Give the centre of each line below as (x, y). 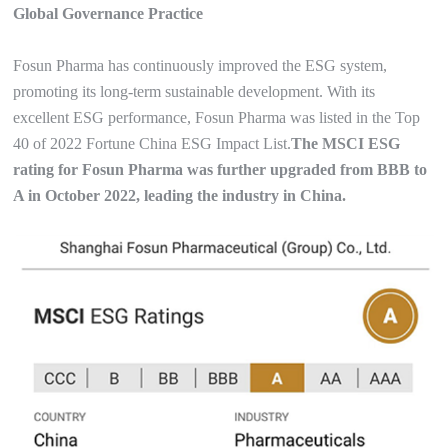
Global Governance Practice (108, 14)
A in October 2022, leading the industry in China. (180, 196)
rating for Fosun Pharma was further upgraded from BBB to (220, 170)
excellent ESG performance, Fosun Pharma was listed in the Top (217, 118)
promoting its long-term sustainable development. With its (194, 92)
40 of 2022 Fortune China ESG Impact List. (152, 144)
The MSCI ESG (346, 144)
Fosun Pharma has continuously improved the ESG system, (200, 66)
